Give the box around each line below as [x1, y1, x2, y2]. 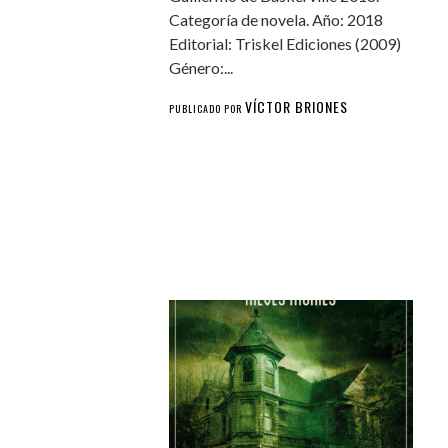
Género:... [169, 58, 234, 78]
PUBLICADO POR [169, 101, 246, 117]
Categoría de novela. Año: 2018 [169, 10, 384, 30]
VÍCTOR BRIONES [245, 96, 349, 118]
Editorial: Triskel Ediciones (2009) [169, 34, 402, 54]
